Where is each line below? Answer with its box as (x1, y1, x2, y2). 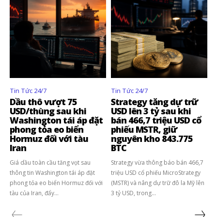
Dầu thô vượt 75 (10, 95, 77, 108)
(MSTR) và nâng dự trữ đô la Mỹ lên (111, 178, 204, 187)
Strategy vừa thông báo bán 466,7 (111, 158, 203, 167)
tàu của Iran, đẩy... (10, 188, 59, 197)
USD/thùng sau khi (10, 105, 86, 117)
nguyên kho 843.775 (111, 132, 193, 144)
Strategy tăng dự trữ (111, 95, 198, 108)
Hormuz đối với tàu (10, 132, 88, 144)
